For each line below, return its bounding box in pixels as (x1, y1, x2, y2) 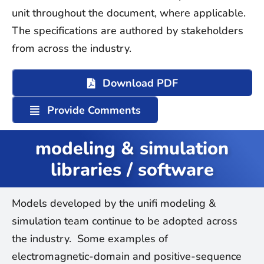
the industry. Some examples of (12, 232, 168, 246)
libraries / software (50, 157, 214, 182)
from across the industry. (12, 41, 131, 55)
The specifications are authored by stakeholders (12, 23, 243, 38)
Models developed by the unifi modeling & (12, 196, 216, 211)
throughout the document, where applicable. (32, 5, 246, 20)
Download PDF (103, 75, 179, 90)
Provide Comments (47, 103, 141, 117)
